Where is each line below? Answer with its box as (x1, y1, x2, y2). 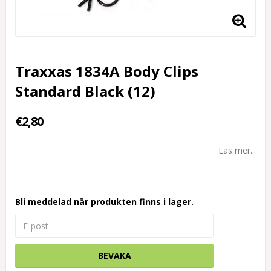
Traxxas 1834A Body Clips (15, 61, 198, 82)
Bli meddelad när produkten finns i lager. (15, 196, 194, 208)
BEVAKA (97, 250, 131, 262)
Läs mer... (218, 145, 256, 157)
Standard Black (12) (15, 81, 155, 102)
